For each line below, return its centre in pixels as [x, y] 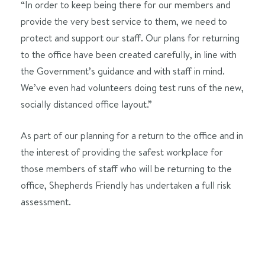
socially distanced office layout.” [86, 104]
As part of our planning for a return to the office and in [132, 135]
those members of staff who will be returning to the [126, 169]
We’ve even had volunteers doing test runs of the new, [132, 88]
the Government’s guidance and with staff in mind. [123, 71]
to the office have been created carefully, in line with [129, 54]
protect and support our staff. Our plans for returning [130, 38]
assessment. [46, 202]
